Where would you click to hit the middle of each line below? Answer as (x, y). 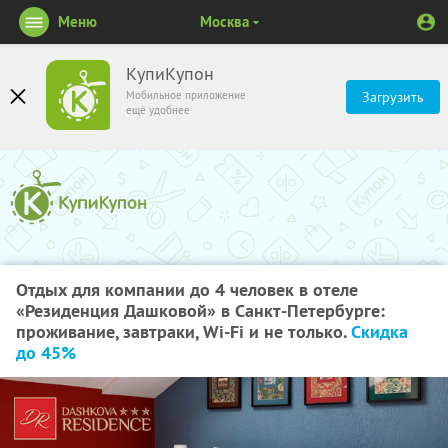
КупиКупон (170, 74)
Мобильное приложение (186, 95)
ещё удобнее (158, 110)
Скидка (379, 331)
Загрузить (393, 97)
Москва (224, 21)
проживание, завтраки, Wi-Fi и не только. (183, 331)
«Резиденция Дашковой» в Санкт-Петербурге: (200, 310)
